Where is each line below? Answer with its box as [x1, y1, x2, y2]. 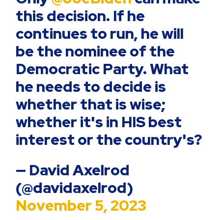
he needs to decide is [16, 76, 166, 96]
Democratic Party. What [16, 58, 189, 79]
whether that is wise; [16, 94, 166, 114]
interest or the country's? [16, 129, 202, 149]
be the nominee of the [16, 41, 175, 61]
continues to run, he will [16, 23, 184, 43]
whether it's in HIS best [16, 111, 182, 132]
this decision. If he [16, 5, 145, 26]
